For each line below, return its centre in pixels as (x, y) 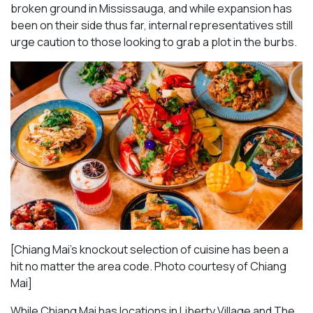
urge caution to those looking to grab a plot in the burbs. (154, 42)
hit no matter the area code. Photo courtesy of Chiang (148, 266)
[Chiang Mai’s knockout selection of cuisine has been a (150, 249)
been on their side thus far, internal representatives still (152, 26)
